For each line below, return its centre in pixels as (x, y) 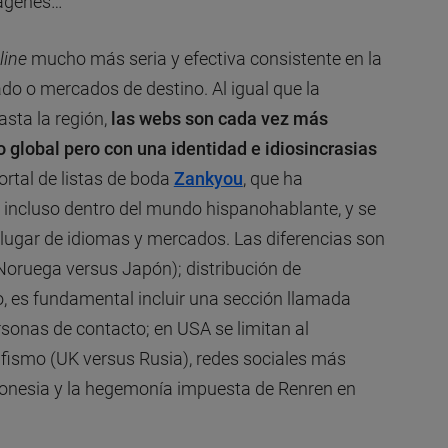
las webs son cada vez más (219, 118)
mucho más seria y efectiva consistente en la (204, 58)
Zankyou (208, 178)
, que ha (272, 178)
